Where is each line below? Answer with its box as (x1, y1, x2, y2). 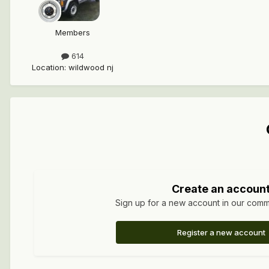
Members (55, 27, 90, 37)
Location (32, 62, 64, 72)
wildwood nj (68, 62, 113, 72)
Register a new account (177, 227, 265, 237)
